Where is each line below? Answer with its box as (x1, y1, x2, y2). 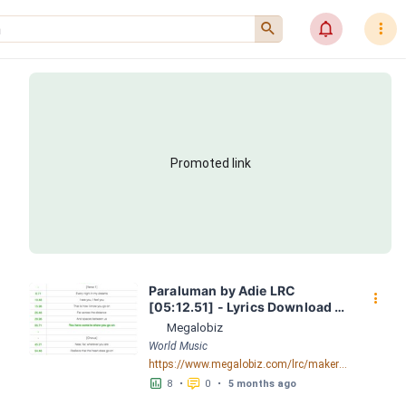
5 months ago (228, 377, 296, 390)
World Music (149, 340, 208, 353)
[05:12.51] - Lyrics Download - (149, 299, 342, 314)
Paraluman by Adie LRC (149, 283, 296, 298)
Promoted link (169, 156, 251, 170)
